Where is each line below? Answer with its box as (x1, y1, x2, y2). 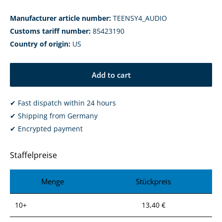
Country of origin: (10, 39, 70, 49)
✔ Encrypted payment (10, 124, 83, 134)
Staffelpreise (10, 150, 57, 161)
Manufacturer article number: (10, 13, 111, 23)
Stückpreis (136, 176, 171, 186)
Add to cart (91, 70, 131, 80)
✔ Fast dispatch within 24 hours (10, 98, 116, 108)
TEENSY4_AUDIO (113, 13, 167, 23)
